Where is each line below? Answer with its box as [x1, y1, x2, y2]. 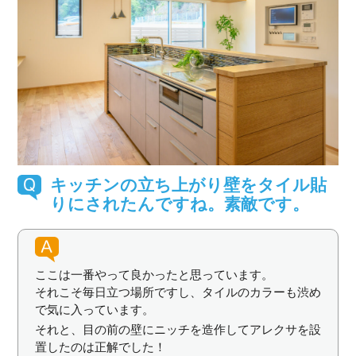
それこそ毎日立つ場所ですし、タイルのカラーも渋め [34, 282, 321, 300]
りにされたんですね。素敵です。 [49, 191, 309, 215]
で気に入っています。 [34, 300, 154, 317]
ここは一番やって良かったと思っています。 [34, 265, 273, 282]
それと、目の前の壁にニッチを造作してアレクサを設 [34, 320, 321, 338]
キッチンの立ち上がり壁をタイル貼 [49, 172, 327, 195]
